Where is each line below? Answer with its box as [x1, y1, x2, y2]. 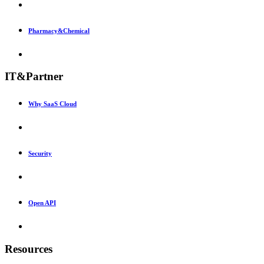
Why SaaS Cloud [28, 100, 77, 108]
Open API [28, 199, 56, 207]
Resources [5, 242, 52, 255]
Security [28, 150, 52, 157]
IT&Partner [5, 70, 63, 83]
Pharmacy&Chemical [28, 27, 90, 34]
